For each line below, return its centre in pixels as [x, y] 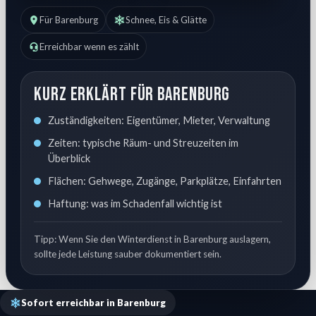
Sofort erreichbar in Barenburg [94, 303]
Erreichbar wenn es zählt [90, 47]
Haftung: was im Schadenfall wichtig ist [135, 204]
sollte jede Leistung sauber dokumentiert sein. [128, 254]
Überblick [69, 159]
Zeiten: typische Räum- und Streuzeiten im [143, 143]
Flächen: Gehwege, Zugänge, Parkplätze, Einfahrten [165, 181]
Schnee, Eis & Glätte [166, 20]
